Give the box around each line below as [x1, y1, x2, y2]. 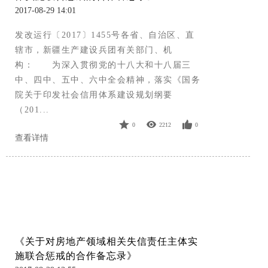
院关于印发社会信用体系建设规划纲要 [15, 90, 173, 100]
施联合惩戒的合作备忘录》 [15, 251, 137, 261]
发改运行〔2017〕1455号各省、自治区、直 [15, 31, 195, 40]
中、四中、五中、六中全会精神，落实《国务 [15, 75, 200, 85]
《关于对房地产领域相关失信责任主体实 [15, 236, 198, 247]
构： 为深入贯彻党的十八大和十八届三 [15, 60, 191, 70]
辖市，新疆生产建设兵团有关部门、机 [15, 45, 173, 55]
